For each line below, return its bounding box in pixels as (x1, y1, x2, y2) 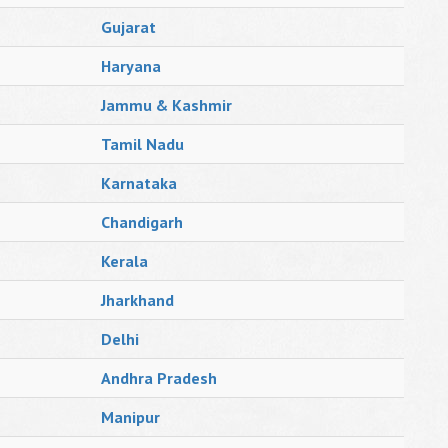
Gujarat (101, 17, 156, 37)
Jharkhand (101, 290, 174, 310)
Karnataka (101, 173, 177, 193)
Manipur (101, 407, 160, 427)
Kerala (101, 251, 148, 271)
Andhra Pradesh (101, 368, 217, 388)
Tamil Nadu (101, 134, 184, 154)
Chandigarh (101, 212, 183, 232)
